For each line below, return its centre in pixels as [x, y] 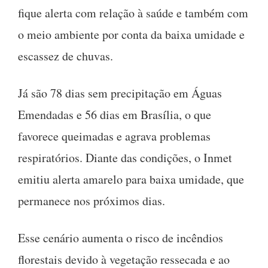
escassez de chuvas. [66, 56]
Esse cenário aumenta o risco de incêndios [121, 237]
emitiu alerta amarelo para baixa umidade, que [131, 179]
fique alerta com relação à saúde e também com [133, 13]
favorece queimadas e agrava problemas [114, 136]
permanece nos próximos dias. [92, 200]
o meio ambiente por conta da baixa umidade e [131, 34]
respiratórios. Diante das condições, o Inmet [125, 157]
